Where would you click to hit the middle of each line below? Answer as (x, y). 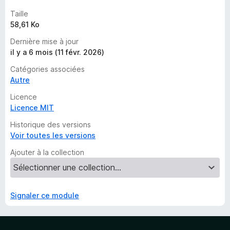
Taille (19, 14)
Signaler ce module (45, 195)
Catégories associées (47, 69)
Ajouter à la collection (47, 152)
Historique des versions (51, 124)
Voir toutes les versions (53, 135)
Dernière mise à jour (44, 41)
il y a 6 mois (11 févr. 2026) (57, 52)
